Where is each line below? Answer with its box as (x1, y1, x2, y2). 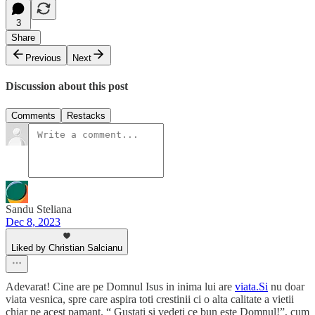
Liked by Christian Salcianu (11, 242, 122, 253)
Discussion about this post (6, 80, 128, 93)
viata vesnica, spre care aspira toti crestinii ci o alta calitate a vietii (6, 292, 294, 305)
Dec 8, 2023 (6, 215, 60, 228)
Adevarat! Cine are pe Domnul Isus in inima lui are (6, 280, 235, 292)
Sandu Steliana (6, 202, 72, 215)
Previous (25, 53, 61, 64)
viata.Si (235, 280, 268, 292)
